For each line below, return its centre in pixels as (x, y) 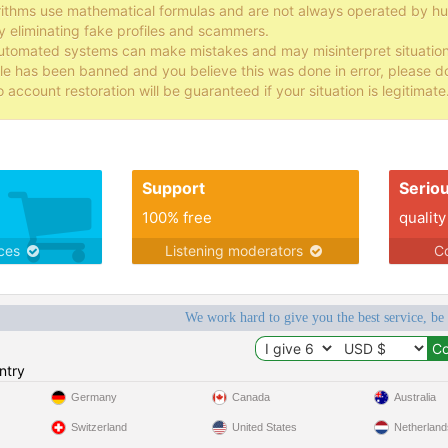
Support (173, 188)
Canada (251, 397)
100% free (176, 217)
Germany (93, 397)
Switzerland (98, 427)
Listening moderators (236, 250)
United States (265, 427)
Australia (414, 397)
